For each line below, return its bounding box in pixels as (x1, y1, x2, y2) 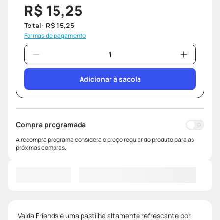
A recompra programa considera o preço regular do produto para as (16, 136, 194, 144)
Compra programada (16, 120, 86, 130)
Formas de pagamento (24, 31, 86, 40)
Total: (24, 21, 46, 30)
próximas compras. (16, 143, 66, 152)
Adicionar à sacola (79, 74, 141, 84)
